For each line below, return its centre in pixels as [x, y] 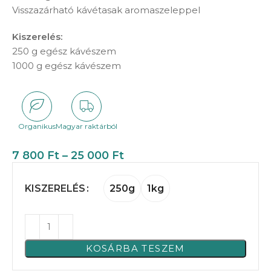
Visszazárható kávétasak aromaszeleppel [106, 10]
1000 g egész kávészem [67, 66]
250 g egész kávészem [64, 51]
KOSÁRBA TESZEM [135, 249]
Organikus [37, 126]
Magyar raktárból [87, 126]
